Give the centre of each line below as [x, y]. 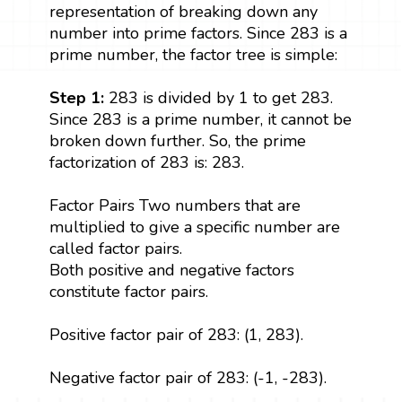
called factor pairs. [115, 248]
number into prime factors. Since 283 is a [198, 33]
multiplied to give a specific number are [194, 227]
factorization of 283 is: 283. [146, 162]
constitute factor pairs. [128, 291]
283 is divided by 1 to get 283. [218, 97]
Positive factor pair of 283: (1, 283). [176, 334]
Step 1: [76, 97]
